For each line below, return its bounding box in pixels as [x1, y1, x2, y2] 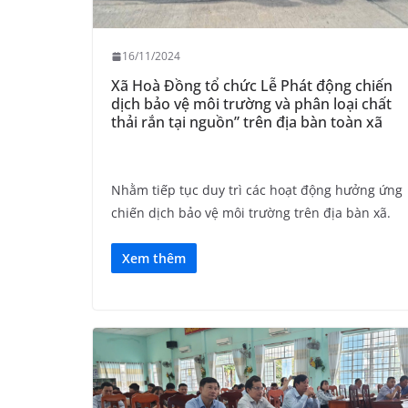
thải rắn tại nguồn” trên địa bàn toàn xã [111, 112, 382, 133]
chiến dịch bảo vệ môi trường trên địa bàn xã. [111, 204, 391, 222]
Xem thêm [122, 250, 186, 268]
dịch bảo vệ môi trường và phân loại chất [111, 94, 392, 115]
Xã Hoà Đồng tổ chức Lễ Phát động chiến [111, 76, 393, 97]
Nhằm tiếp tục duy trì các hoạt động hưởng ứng [111, 181, 403, 199]
